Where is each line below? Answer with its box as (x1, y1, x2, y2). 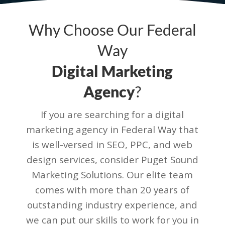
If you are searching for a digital (41, 108, 184, 122)
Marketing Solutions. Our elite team (32, 168, 193, 182)
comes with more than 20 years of (35, 183, 190, 197)
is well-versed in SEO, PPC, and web (32, 138, 193, 152)
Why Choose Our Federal (28, 21, 196, 39)
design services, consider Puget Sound (26, 153, 198, 167)
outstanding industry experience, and (27, 198, 198, 212)
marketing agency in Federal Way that (26, 123, 199, 137)
